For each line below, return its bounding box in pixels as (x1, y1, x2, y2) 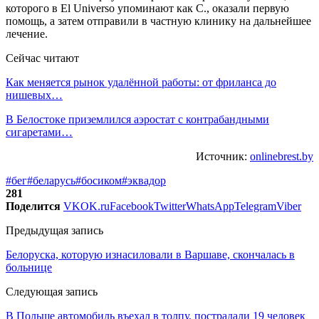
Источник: (196, 150, 250, 162)
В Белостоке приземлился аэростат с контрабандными (6, 113, 269, 125)
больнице (6, 261, 52, 273)
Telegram (234, 199, 276, 212)
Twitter (154, 199, 186, 212)
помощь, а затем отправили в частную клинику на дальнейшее (6, 14, 311, 27)
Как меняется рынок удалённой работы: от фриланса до (6, 75, 276, 88)
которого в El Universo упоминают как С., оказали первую (6, 1, 289, 14)
